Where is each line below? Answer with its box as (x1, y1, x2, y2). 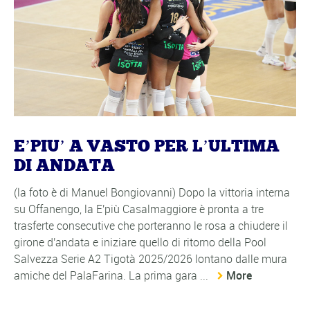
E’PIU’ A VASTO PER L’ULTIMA (14, 137, 280, 156)
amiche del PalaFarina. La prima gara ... (14, 267, 211, 283)
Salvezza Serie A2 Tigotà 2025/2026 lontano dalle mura (14, 250, 287, 266)
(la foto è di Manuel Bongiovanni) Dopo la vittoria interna (14, 184, 290, 200)
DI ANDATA (14, 156, 115, 175)
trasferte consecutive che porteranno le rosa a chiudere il (14, 217, 288, 233)
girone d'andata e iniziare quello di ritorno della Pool (14, 234, 266, 250)
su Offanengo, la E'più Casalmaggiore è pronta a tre (14, 201, 264, 217)
